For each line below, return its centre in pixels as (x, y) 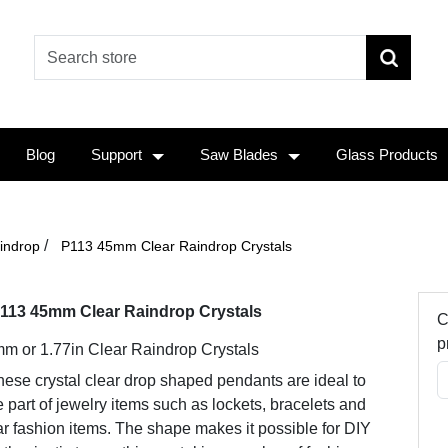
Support (116, 154)
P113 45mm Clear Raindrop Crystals (176, 246)
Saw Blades (239, 154)
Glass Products (387, 154)
